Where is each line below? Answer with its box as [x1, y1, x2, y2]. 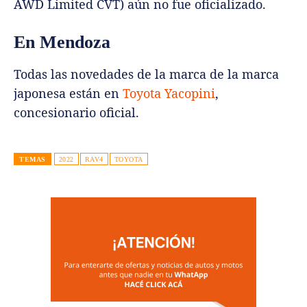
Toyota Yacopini [123, 85, 215, 102]
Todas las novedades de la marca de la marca [14, 66, 279, 83]
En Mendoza [14, 32, 110, 53]
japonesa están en [14, 85, 123, 102]
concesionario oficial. [14, 104, 139, 121]
